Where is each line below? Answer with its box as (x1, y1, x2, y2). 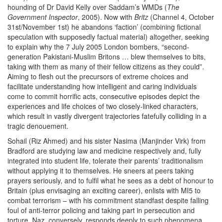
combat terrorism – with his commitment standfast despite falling (7, 195, 209, 205)
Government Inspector (7, 12, 78, 22)
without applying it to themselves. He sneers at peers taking (7, 166, 194, 175)
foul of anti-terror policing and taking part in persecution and (7, 205, 195, 215)
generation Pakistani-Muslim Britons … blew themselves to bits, (7, 52, 206, 61)
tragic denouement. (7, 121, 68, 131)
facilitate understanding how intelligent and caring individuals (7, 81, 197, 91)
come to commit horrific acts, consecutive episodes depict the (7, 91, 200, 101)
